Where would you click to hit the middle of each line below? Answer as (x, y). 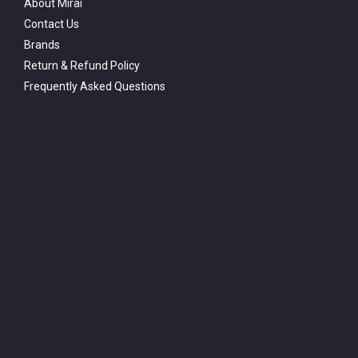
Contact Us (52, 24)
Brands (42, 45)
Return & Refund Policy (82, 66)
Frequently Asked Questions (95, 86)
